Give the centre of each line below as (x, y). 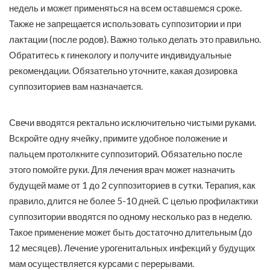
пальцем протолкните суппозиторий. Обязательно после (126, 154)
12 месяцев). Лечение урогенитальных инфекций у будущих (132, 248)
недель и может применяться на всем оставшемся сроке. (125, 8)
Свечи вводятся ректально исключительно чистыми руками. (133, 123)
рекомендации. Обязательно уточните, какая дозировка (123, 71)
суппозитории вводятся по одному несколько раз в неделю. (130, 217)
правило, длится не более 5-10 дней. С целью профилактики (133, 201)
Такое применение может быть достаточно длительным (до (130, 232)
